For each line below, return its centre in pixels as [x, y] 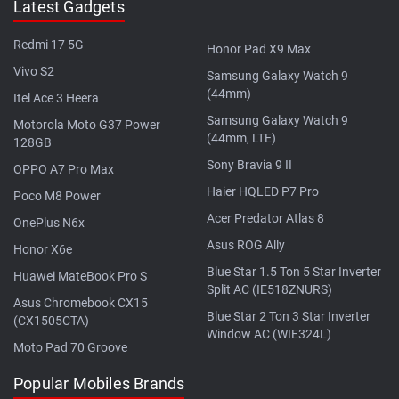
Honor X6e [43, 249]
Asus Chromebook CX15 [81, 302]
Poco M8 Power [57, 195]
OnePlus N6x [49, 222]
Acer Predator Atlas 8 [265, 218]
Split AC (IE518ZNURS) [269, 289]
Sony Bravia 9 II [249, 164]
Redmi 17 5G [49, 44]
